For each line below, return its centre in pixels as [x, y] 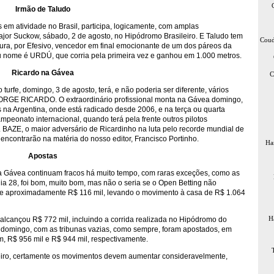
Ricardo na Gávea [43, 73]
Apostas [43, 156]
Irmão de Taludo [43, 9]
